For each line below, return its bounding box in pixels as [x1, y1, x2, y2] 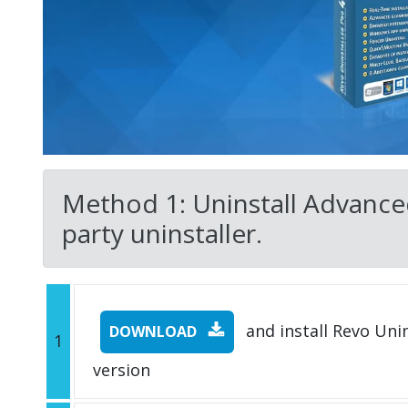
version [93, 358, 150, 381]
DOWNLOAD [109, 321, 200, 342]
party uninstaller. [62, 215, 262, 250]
